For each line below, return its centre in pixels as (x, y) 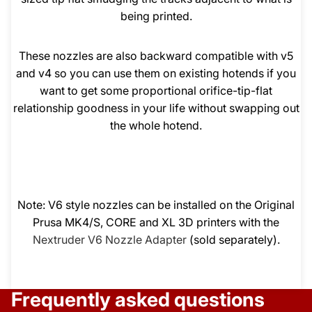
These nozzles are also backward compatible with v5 (156, 56)
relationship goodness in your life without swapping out (156, 108)
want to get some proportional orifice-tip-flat (156, 91)
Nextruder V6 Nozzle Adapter (109, 240)
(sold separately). (233, 240)
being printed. (156, 16)
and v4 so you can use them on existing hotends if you (156, 73)
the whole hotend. (156, 126)
